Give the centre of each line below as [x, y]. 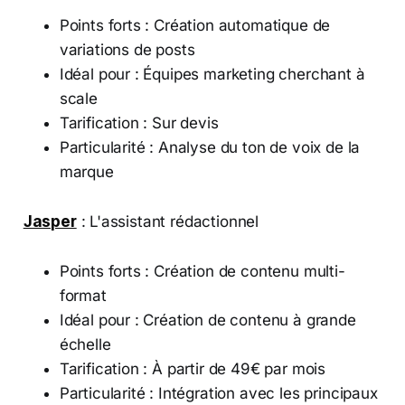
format [83, 295]
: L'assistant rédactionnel [168, 221]
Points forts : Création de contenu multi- [202, 271]
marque [86, 171]
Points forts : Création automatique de [195, 25]
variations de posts [127, 49]
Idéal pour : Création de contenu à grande [207, 320]
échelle [85, 344]
